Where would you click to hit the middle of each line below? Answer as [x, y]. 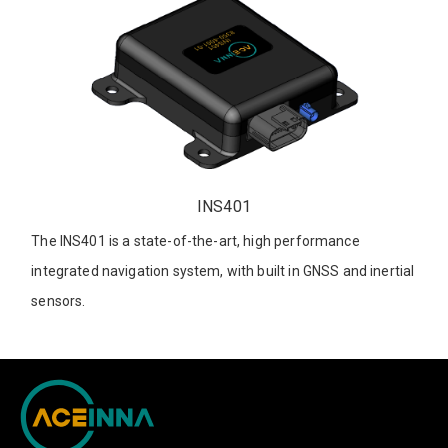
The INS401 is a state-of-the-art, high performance [195, 241]
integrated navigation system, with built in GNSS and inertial [223, 271]
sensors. [58, 301]
